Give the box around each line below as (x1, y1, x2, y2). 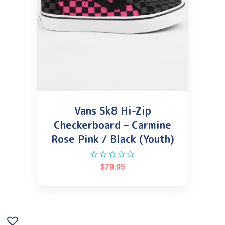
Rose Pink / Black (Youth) (51, 132, 174, 146)
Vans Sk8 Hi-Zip (74, 103, 151, 118)
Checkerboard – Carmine (54, 118, 171, 132)
